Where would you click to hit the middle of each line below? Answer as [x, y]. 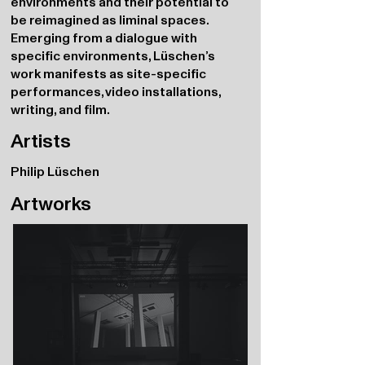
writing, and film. [60, 109]
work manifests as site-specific [108, 73]
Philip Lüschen [55, 171]
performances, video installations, [116, 91]
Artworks [51, 203]
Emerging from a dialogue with [104, 37]
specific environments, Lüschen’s [113, 55]
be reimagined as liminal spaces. [110, 20]
